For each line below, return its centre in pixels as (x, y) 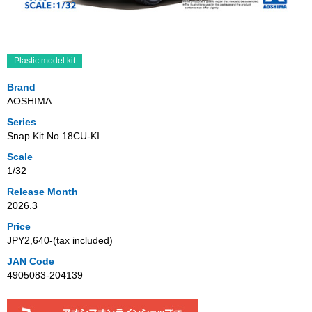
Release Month (42, 192)
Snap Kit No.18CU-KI (53, 136)
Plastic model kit (45, 61)
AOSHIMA (29, 101)
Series (22, 122)
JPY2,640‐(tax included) (60, 241)
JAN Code (31, 262)
